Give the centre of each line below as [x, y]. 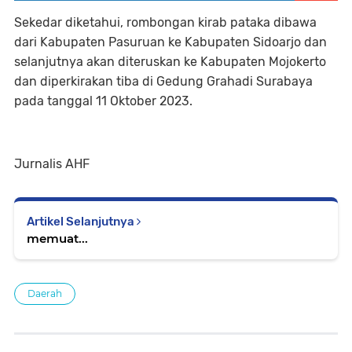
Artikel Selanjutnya [82, 221]
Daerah [45, 293]
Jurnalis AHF [52, 163]
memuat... [57, 238]
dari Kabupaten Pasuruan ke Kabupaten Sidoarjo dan [170, 42]
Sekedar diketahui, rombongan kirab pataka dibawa [165, 22]
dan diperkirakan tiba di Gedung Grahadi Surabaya [163, 81]
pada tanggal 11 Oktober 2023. [103, 101]
